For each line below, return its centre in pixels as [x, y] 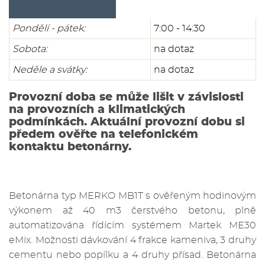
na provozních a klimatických [97, 110]
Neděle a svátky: [50, 70]
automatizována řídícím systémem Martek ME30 [132, 226]
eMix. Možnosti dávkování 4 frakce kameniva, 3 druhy [132, 240]
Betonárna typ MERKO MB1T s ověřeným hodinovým [132, 196]
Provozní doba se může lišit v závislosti [126, 98]
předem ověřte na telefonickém [104, 135]
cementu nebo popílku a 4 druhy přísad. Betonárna [132, 255]
